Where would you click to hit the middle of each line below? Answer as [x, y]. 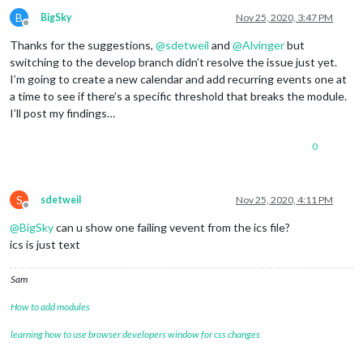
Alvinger [263, 45]
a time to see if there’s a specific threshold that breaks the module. [178, 96]
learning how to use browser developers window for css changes [135, 334]
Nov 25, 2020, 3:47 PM [284, 17]
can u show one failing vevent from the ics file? [172, 227]
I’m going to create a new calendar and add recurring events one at [178, 79]
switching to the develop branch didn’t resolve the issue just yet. [173, 62]
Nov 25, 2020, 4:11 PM [284, 199]
